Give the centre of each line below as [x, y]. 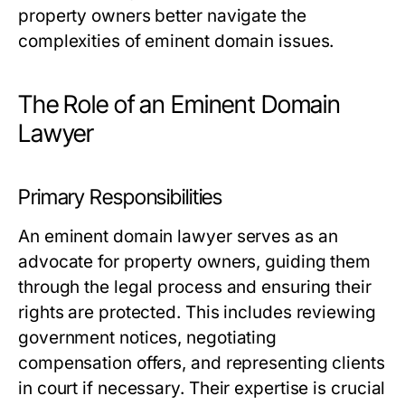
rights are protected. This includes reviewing [197, 313]
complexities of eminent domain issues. [176, 42]
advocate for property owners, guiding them [195, 262]
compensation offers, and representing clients [202, 363]
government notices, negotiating [148, 338]
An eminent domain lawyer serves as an [178, 237]
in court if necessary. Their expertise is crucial [202, 389]
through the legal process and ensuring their [195, 287]
